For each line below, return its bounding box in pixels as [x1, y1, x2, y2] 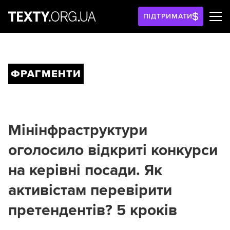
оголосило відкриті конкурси [8, 141, 218, 160]
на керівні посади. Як [8, 161, 162, 180]
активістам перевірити [8, 181, 172, 200]
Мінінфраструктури [8, 121, 147, 140]
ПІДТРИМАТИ [143, 12, 193, 21]
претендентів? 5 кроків [8, 201, 177, 220]
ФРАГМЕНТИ [11, 68, 81, 80]
